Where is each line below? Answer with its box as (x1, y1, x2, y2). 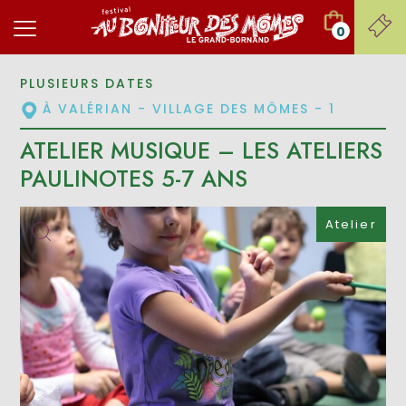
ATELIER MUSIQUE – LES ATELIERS (20, 134, 383, 167)
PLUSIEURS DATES (20, 73, 155, 92)
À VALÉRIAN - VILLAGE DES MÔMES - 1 (43, 99, 336, 118)
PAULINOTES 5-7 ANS (20, 162, 248, 195)
